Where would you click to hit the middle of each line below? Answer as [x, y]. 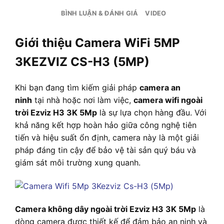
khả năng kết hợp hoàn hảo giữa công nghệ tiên [106, 125]
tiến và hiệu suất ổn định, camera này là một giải [107, 137]
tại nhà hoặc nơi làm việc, [83, 100]
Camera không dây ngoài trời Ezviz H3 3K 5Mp [105, 209]
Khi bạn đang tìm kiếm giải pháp [77, 87]
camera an [160, 87]
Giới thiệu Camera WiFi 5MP [97, 42]
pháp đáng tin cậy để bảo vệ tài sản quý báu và [105, 150]
